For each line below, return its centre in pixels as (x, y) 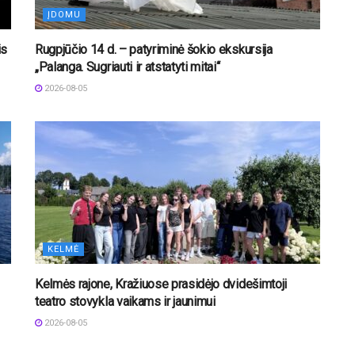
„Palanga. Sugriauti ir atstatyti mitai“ (128, 67)
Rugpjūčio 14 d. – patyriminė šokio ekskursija (154, 49)
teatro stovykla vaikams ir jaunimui (125, 301)
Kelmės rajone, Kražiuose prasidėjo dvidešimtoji (161, 284)
